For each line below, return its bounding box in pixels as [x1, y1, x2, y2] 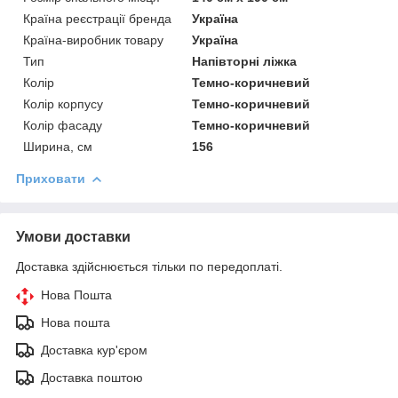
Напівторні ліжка [192, 53, 298, 68]
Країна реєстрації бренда [23, 11, 171, 26]
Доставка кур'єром [41, 342, 147, 357]
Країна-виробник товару [23, 32, 163, 47]
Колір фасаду [23, 117, 102, 132]
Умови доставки [16, 228, 131, 244]
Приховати [16, 171, 85, 186]
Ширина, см [23, 139, 92, 154]
